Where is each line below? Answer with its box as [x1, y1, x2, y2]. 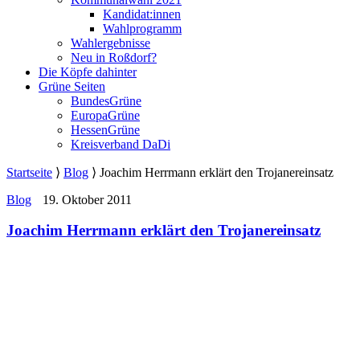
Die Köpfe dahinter [39, 64, 137, 79]
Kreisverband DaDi [71, 137, 170, 151]
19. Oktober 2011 [39, 192, 132, 207]
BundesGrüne [71, 93, 141, 108]
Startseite [6, 165, 52, 179]
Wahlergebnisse [71, 35, 150, 50]
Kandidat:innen [103, 6, 181, 21]
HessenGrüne [71, 122, 140, 137]
